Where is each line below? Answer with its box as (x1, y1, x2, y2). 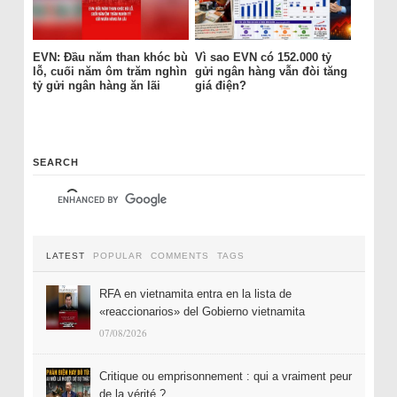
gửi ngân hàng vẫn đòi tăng (194, 64, 347, 78)
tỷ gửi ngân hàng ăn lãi (32, 78, 160, 92)
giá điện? (194, 78, 246, 92)
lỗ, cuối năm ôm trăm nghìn (32, 64, 187, 78)
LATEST (45, 250, 85, 261)
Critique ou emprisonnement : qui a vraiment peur (98, 369, 352, 383)
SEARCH (32, 156, 79, 167)
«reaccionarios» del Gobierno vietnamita (98, 304, 305, 318)
